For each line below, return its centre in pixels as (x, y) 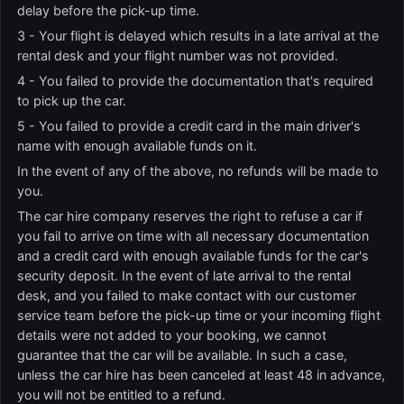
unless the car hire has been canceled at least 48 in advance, (201, 375)
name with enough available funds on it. (137, 146)
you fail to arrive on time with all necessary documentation (193, 236)
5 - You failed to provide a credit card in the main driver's (189, 126)
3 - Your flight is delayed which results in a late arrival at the (198, 36)
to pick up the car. (72, 101)
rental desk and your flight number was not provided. (178, 55)
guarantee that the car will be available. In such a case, (182, 355)
